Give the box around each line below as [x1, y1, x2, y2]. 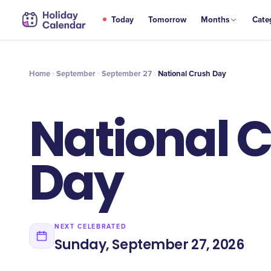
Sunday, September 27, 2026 [54, 235, 244, 254]
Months [201, 15, 230, 25]
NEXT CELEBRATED [54, 222, 127, 230]
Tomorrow [148, 15, 187, 25]
